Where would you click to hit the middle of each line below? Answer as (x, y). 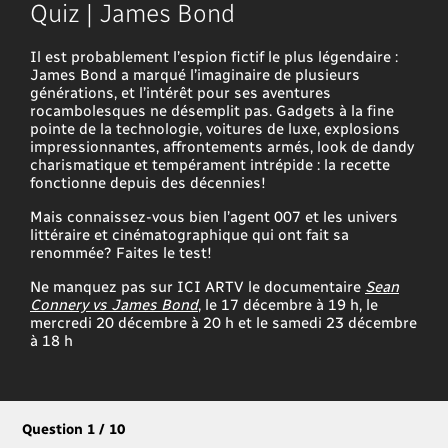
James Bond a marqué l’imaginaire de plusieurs (195, 73)
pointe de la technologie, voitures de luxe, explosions (215, 127)
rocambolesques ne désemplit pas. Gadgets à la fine (212, 109)
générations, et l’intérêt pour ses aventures (180, 91)
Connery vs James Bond (114, 303)
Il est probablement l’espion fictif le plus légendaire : (214, 55)
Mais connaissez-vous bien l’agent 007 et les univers (214, 215)
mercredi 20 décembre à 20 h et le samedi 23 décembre (223, 321)
